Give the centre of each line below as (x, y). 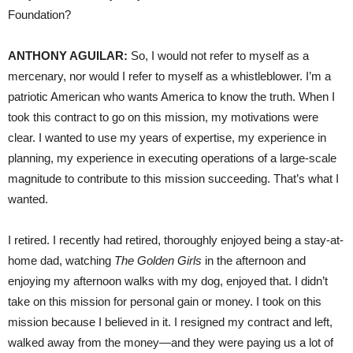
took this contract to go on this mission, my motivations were (163, 117)
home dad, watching (61, 260)
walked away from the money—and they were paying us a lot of (171, 342)
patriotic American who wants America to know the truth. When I (171, 96)
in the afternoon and (254, 260)
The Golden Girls (158, 260)
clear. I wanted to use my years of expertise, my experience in (167, 137)
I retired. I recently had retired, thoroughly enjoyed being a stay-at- (176, 240)
